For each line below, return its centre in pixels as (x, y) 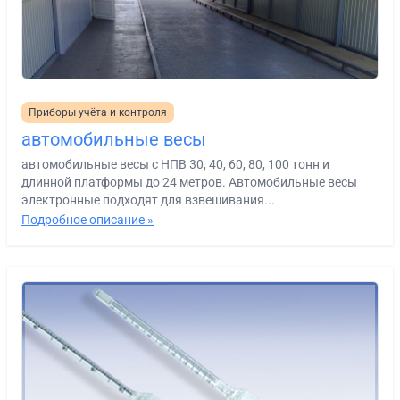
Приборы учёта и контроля (98, 112)
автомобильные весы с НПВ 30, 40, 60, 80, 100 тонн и (175, 164)
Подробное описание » (87, 219)
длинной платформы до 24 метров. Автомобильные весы (189, 182)
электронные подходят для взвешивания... (148, 200)
